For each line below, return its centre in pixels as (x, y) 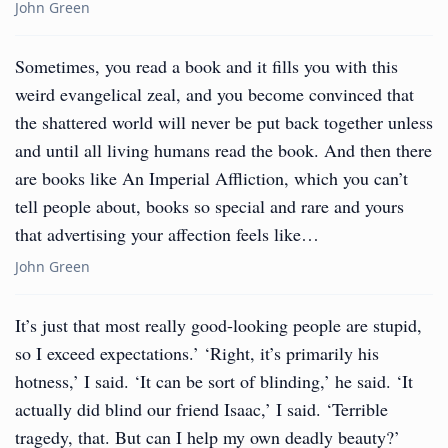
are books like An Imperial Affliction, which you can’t (211, 178)
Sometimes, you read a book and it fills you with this (206, 66)
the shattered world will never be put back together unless (224, 122)
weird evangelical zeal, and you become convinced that (214, 94)
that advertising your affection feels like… (167, 234)
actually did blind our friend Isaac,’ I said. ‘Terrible (201, 409)
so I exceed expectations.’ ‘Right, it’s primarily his (197, 353)
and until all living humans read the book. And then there (223, 150)
